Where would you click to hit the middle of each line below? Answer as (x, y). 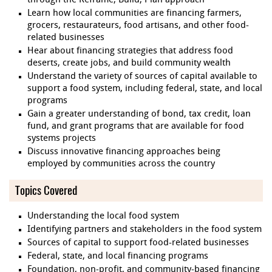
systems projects (62, 139)
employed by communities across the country (121, 165)
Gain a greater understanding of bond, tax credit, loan (139, 115)
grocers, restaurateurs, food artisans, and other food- (138, 26)
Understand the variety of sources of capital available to (142, 77)
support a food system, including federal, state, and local (145, 89)
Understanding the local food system (103, 217)
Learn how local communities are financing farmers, (134, 14)
